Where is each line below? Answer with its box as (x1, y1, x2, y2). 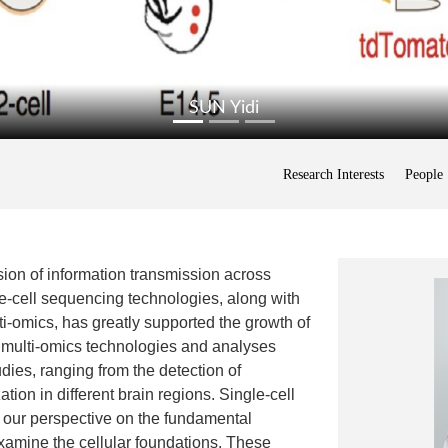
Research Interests (283, 166, 385, 182)
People (405, 166, 444, 182)
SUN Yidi (189, 99, 259, 117)
